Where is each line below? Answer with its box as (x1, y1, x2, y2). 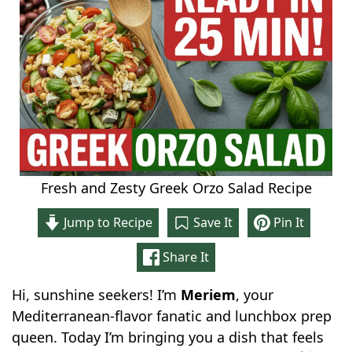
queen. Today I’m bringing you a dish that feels (12, 327, 324, 346)
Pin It (270, 213, 305, 231)
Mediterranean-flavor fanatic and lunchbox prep (12, 306, 332, 325)
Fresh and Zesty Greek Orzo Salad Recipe (40, 178, 312, 197)
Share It (159, 247, 210, 266)
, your (236, 284, 274, 304)
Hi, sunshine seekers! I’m (12, 284, 181, 304)
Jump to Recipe (60, 213, 152, 231)
